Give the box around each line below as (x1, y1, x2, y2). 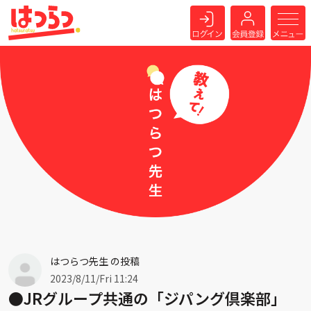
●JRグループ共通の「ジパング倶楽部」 (8, 286, 286, 309)
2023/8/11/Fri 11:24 (50, 271, 138, 285)
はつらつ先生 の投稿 (50, 253, 140, 268)
